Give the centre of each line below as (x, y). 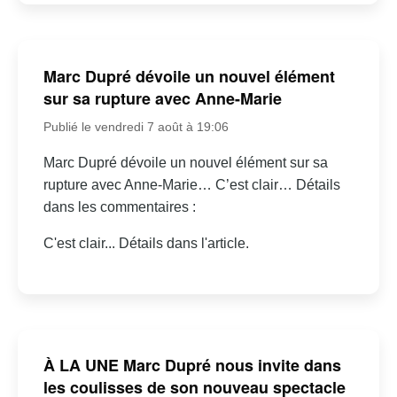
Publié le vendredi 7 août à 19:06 (136, 126)
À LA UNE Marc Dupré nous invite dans (192, 366)
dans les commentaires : (119, 206)
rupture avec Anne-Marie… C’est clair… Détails (191, 184)
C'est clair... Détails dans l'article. (146, 243)
